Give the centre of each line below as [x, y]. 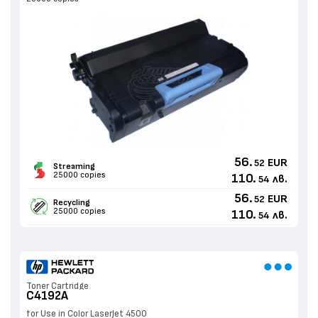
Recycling [71, 203]
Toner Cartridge [57, 287]
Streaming [74, 166]
